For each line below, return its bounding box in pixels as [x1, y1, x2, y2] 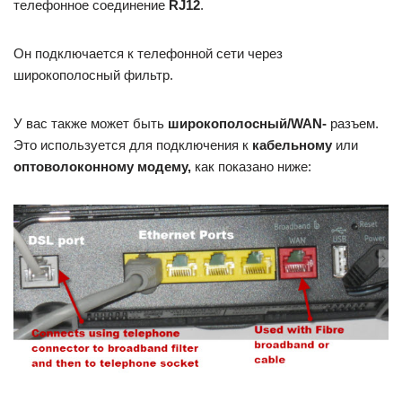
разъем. [327, 116, 379, 132]
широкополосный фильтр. [13, 67, 173, 83]
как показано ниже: [191, 159, 311, 175]
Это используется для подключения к [13, 137, 252, 153]
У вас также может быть [13, 116, 168, 132]
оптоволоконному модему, [13, 159, 191, 175]
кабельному [252, 137, 332, 153]
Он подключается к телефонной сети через [13, 46, 283, 62]
